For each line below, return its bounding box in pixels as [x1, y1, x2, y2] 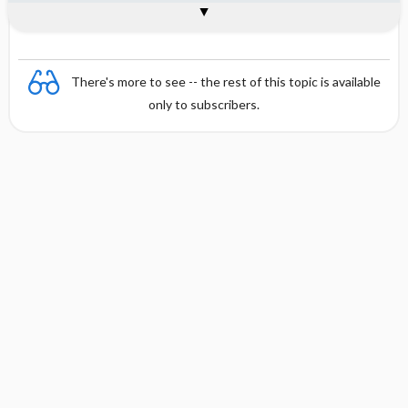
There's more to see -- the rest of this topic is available [71, 73, 381, 89]
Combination [19, 5, 127, 26]
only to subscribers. [148, 97, 260, 112]
